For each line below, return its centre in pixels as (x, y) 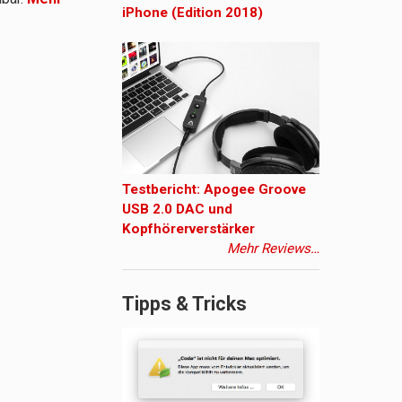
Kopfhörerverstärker (188, 229)
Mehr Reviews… (273, 249)
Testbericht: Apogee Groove (214, 190)
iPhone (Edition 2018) (192, 13)
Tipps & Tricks (184, 304)
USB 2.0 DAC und (177, 210)
